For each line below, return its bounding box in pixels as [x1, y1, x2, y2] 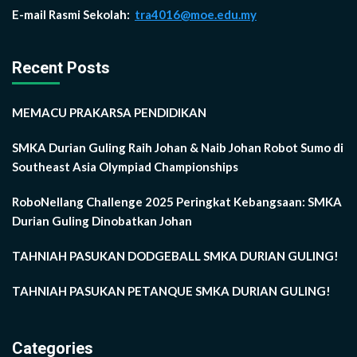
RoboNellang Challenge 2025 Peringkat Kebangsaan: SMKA [12, 194, 342, 209]
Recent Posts [12, 57, 110, 77]
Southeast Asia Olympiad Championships [12, 159, 238, 174]
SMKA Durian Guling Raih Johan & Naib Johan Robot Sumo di [12, 139, 343, 155]
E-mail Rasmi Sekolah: [12, 6, 132, 22]
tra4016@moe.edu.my [135, 6, 257, 22]
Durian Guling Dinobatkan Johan [12, 213, 192, 228]
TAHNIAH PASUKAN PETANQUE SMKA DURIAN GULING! [12, 283, 331, 298]
